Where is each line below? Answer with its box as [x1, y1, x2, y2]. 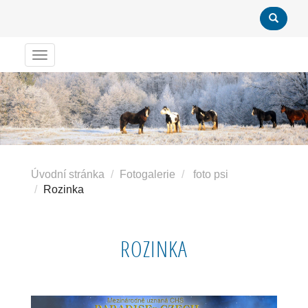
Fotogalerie [120, 168, 175, 181]
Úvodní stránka [31, 168, 104, 181]
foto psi [193, 168, 228, 181]
